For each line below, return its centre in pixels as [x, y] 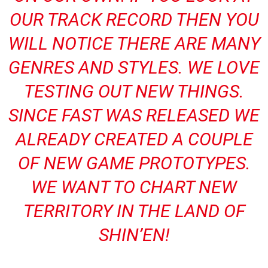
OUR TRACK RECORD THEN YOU [134, 19]
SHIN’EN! [134, 235]
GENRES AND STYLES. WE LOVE [134, 67]
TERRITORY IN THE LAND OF [134, 211]
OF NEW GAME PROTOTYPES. [134, 163]
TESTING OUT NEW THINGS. [134, 91]
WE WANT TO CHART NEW [134, 187]
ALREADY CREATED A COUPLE [134, 139]
